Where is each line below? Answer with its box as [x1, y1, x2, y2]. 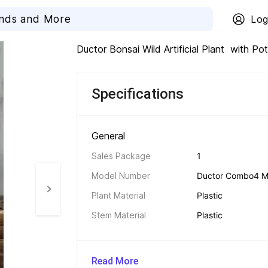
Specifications [92, 86, 184, 102]
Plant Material [92, 190, 145, 200]
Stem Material [92, 210, 146, 220]
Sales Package [92, 151, 151, 161]
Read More [92, 255, 138, 267]
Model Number [92, 170, 150, 181]
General [92, 130, 128, 142]
